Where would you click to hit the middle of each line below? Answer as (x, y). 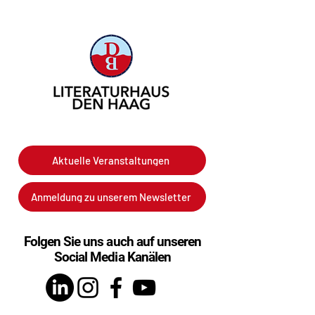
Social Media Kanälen (112, 257)
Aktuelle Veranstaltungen (111, 160)
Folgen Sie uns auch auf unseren (112, 242)
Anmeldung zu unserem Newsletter (111, 197)
